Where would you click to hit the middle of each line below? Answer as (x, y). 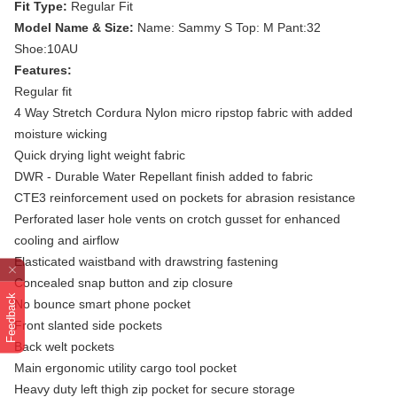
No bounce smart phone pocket (102, 304)
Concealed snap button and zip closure (124, 283)
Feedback (11, 317)
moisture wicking (61, 134)
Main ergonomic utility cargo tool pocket (125, 368)
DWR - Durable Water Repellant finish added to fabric (163, 176)
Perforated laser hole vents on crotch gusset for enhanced (177, 219)
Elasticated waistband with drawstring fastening (146, 261)
